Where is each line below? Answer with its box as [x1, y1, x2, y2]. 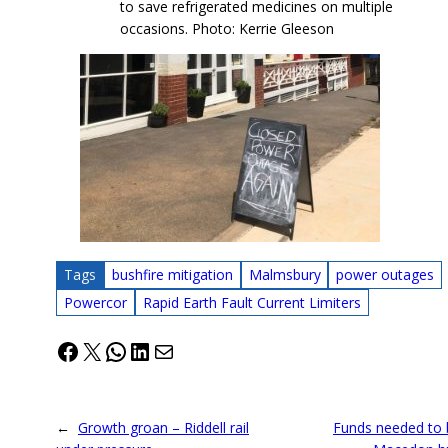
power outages [336, 265, 435, 285]
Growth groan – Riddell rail [78, 418, 249, 438]
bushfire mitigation [111, 265, 233, 285]
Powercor [63, 292, 127, 312]
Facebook [55, 333, 159, 367]
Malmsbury [248, 265, 321, 285]
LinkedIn [127, 333, 221, 367]
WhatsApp [103, 333, 217, 367]
